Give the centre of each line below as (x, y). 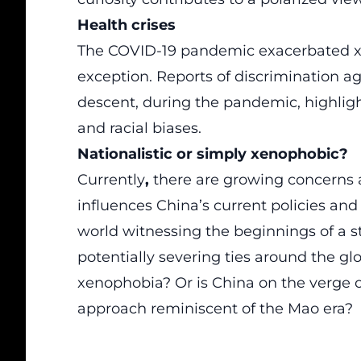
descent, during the (150, 102)
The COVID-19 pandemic (168, 51)
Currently (111, 180)
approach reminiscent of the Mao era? (215, 309)
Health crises (127, 25)
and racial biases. (139, 128)
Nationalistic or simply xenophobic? (213, 154)
